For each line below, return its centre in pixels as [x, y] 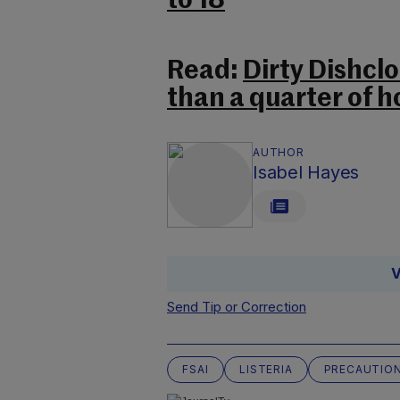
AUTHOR [279, 152]
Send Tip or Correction [237, 307]
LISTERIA [266, 369]
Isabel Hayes [306, 172]
